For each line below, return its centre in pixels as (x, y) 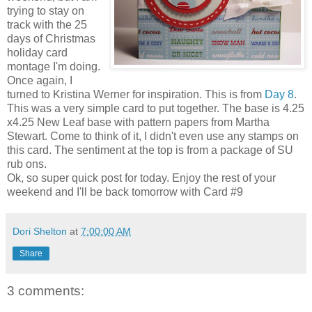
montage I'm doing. (54, 66)
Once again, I (40, 80)
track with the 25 (47, 24)
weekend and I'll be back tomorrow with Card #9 (125, 192)
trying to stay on (46, 10)
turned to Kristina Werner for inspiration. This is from (136, 94)
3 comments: (46, 290)
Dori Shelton (40, 231)
